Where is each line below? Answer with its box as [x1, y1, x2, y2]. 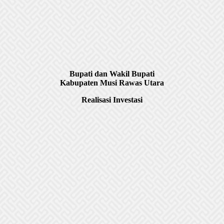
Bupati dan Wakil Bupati [69, 69, 154, 78]
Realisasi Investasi [81, 95, 142, 104]
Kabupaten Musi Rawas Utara [60, 78, 164, 87]
